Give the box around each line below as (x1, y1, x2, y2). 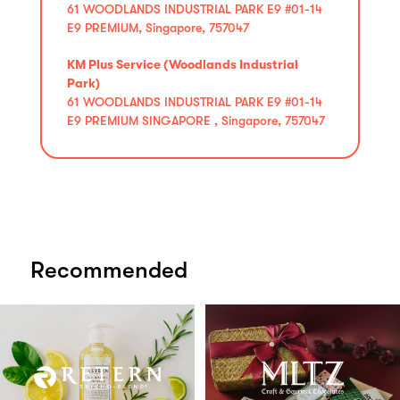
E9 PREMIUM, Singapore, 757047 (67, 20, 249, 35)
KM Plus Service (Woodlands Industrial (67, 56, 298, 71)
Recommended (30, 256, 187, 283)
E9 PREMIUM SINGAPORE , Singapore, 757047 (67, 112, 325, 128)
